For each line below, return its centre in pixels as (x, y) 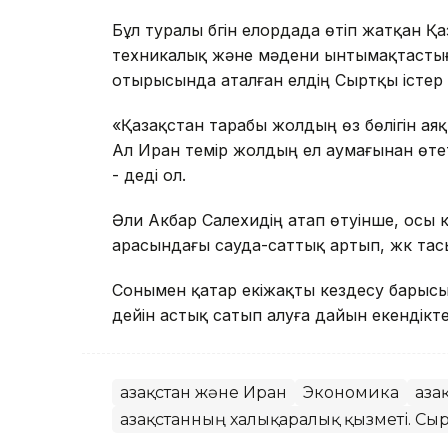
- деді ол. (149, 175)
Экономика (351, 393)
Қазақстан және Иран (203, 393)
